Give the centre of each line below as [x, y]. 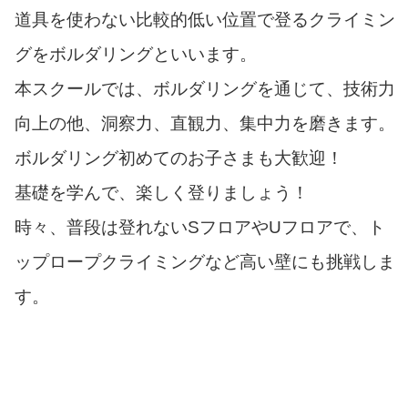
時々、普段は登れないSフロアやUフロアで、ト [200, 227]
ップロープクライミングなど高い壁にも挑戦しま [205, 261]
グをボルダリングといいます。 [136, 54]
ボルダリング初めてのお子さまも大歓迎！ [179, 158]
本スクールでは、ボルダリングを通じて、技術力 [205, 88]
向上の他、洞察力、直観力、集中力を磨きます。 [205, 123]
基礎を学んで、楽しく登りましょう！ [162, 192]
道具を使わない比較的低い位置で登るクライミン [205, 19]
